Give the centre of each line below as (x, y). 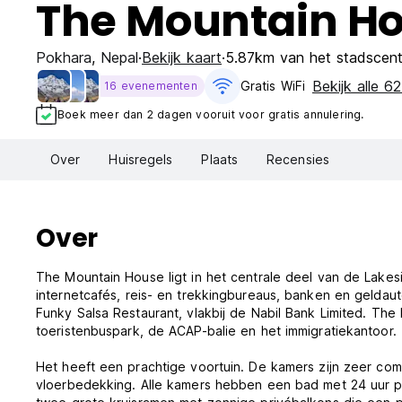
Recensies (298, 160)
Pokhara (64, 57)
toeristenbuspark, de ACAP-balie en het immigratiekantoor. (216, 331)
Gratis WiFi (272, 86)
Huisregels (141, 160)
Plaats (219, 160)
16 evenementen (151, 86)
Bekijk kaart (182, 57)
